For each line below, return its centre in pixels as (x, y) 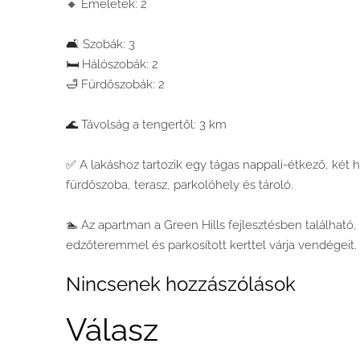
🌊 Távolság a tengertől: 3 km (146, 124)
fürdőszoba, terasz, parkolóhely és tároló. (180, 184)
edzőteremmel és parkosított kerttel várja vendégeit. (211, 245)
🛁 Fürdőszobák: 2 (115, 84)
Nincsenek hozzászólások (181, 284)
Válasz (112, 329)
